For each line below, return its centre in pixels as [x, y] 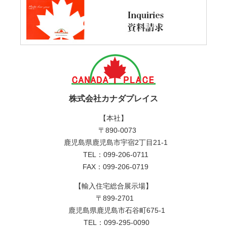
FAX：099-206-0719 [113, 166]
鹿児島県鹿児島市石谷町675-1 [113, 210]
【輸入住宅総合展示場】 [113, 186]
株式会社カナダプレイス [113, 98]
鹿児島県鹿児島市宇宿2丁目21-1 [113, 142]
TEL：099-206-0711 [113, 154]
